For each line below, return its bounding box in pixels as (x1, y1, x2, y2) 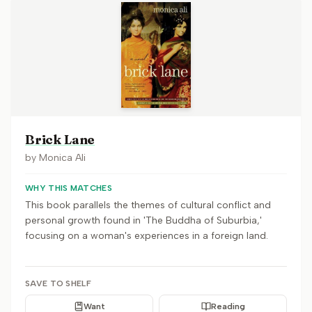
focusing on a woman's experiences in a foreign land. (25, 230, 268, 242)
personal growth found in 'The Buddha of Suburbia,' (25, 214, 262, 226)
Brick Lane (25, 132, 95, 148)
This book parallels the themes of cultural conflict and (25, 199, 271, 211)
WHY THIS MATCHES (25, 183, 112, 193)
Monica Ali (39, 152, 86, 164)
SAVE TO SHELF (25, 279, 91, 288)
